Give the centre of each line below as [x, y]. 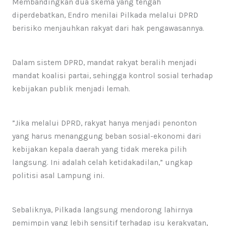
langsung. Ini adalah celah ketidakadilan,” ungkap [102, 163]
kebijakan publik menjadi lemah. [71, 89]
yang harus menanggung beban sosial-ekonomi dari [106, 136]
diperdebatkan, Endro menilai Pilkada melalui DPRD [105, 15]
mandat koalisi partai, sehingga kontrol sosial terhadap [112, 76]
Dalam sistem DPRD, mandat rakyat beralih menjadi [104, 63]
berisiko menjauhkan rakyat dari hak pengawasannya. [108, 29]
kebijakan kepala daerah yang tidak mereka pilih [99, 150]
